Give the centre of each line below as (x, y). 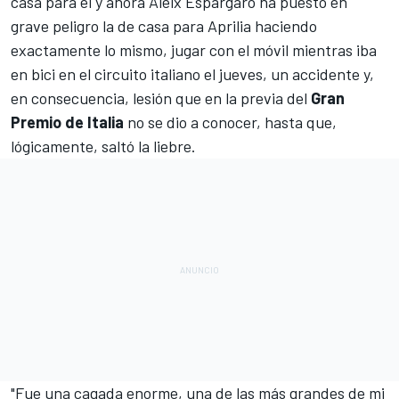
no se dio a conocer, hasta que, (230, 122)
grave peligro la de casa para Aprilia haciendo (164, 25)
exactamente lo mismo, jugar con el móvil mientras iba (194, 49)
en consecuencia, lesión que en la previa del (161, 98)
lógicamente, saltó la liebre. (103, 146)
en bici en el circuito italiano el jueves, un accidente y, (192, 73)
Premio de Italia (67, 122)
